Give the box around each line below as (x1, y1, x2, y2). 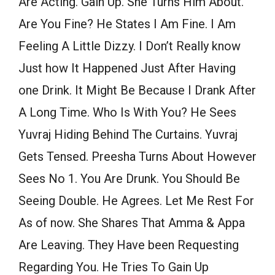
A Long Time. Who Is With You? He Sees (18, 105, 236, 120)
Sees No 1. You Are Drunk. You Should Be (18, 171, 240, 187)
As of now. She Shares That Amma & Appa (18, 215, 245, 231)
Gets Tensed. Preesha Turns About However (18, 149, 257, 165)
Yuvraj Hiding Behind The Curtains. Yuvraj (18, 127, 238, 142)
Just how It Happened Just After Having (18, 61, 236, 76)
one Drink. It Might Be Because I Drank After (18, 83, 256, 98)
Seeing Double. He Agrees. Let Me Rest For (18, 193, 254, 209)
